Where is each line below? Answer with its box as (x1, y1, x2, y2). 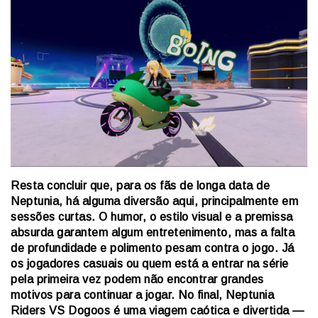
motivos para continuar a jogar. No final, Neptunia (11, 288, 274, 301)
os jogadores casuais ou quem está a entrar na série (11, 257, 289, 270)
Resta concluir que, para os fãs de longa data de (11, 179, 270, 192)
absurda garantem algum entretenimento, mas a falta (11, 226, 295, 238)
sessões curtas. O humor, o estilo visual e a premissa (11, 210, 293, 223)
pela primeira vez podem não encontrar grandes (11, 273, 264, 285)
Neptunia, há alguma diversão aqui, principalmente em (11, 194, 298, 207)
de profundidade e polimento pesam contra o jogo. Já (11, 241, 295, 254)
